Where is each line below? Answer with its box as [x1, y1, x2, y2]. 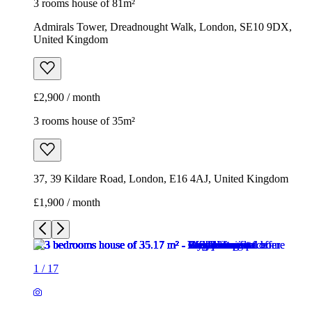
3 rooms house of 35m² [33, 115, 135, 127]
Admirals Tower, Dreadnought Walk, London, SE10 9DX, [33, 21, 292, 33]
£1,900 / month [33, 196, 100, 209]
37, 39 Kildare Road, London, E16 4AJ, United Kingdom [33, 173, 288, 185]
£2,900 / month [33, 91, 100, 104]
